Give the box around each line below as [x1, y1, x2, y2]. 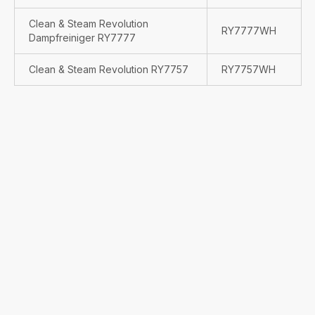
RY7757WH [221, 63, 276, 75]
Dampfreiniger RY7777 [29, 32, 136, 44]
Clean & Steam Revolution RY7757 [29, 63, 188, 75]
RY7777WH [221, 25, 276, 37]
